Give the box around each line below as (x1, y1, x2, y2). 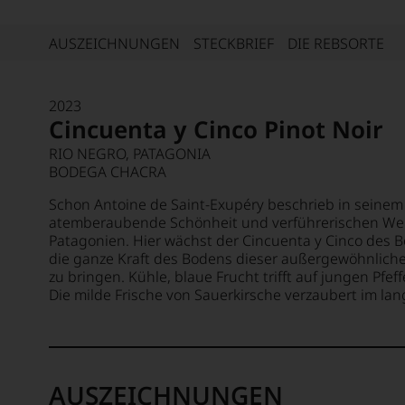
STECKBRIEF (193, 33, 274, 53)
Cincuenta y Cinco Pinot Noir (49, 113, 383, 146)
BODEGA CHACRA (49, 162, 166, 182)
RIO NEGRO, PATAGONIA (49, 144, 211, 164)
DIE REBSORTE (287, 33, 384, 53)
